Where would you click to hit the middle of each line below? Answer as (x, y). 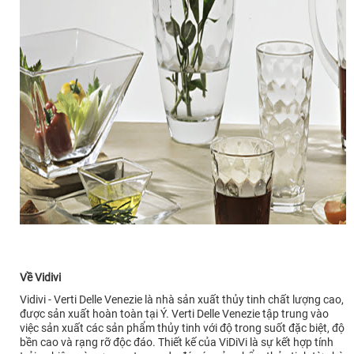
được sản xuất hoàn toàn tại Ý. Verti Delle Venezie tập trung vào (174, 313)
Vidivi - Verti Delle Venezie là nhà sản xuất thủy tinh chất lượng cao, (182, 299)
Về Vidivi (40, 277)
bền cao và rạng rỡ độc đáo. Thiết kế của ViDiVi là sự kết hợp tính (177, 342)
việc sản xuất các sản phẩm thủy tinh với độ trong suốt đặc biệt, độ (182, 328)
